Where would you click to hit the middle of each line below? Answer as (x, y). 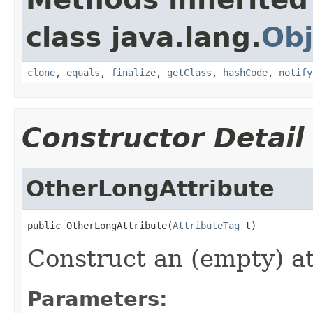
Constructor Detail (163, 138)
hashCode (245, 72)
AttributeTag (206, 225)
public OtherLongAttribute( (100, 225)
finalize (133, 72)
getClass (189, 72)
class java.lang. (144, 37)
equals (83, 72)
